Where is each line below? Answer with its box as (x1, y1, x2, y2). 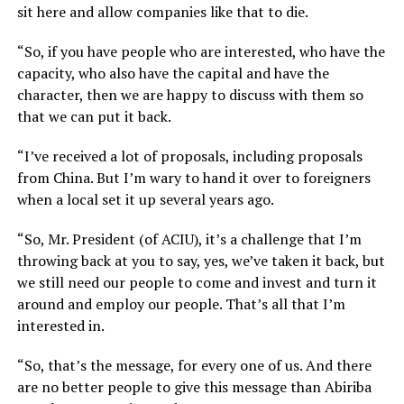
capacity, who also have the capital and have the (16, 62, 329, 83)
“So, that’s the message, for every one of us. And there (16, 354, 372, 375)
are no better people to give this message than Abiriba (16, 376, 372, 397)
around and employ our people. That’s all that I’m (16, 293, 345, 314)
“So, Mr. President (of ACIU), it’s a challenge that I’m (16, 228, 362, 249)
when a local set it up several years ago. (16, 188, 274, 209)
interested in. (16, 315, 105, 335)
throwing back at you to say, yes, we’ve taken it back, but (16, 250, 385, 271)
